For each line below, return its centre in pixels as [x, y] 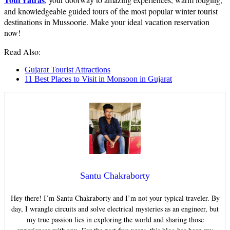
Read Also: [22, 52]
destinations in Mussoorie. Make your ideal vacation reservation [107, 22]
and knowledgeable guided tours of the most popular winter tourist [111, 11]
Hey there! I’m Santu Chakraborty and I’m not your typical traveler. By [115, 198]
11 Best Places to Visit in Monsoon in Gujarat [98, 79]
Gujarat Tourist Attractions [68, 70]
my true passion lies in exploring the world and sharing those [115, 220]
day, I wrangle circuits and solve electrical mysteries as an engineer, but [115, 209]
